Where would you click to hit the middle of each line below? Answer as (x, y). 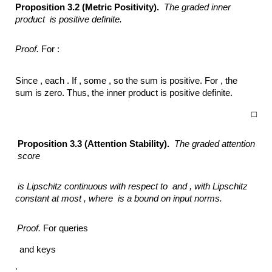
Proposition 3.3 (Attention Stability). (96, 144)
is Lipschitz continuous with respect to (94, 186)
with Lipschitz (221, 186)
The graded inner (198, 7)
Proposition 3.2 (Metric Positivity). (90, 7)
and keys (37, 249)
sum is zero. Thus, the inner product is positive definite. (125, 93)
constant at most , (51, 198)
